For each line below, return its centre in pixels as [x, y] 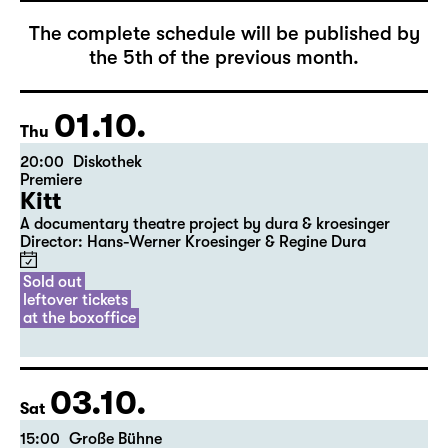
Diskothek [107, 162]
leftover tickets [75, 300]
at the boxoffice [79, 318]
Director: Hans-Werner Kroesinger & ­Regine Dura [193, 242]
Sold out [52, 282]
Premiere [51, 180]
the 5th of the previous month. [224, 57]
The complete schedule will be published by [224, 33]
